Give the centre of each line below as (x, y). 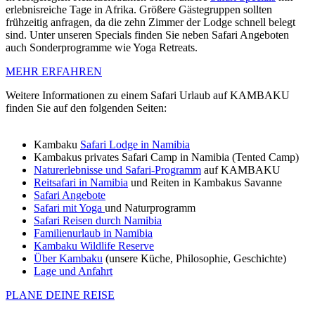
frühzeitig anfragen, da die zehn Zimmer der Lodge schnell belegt (150, 22)
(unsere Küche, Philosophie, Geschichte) (194, 259)
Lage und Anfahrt (73, 271)
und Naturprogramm (150, 208)
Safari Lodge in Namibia (135, 145)
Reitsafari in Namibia (81, 183)
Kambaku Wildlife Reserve (94, 246)
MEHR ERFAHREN (54, 72)
